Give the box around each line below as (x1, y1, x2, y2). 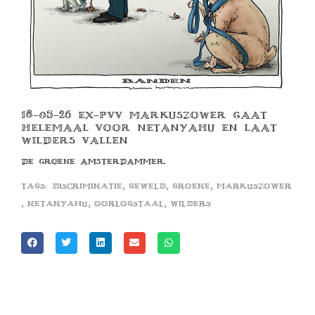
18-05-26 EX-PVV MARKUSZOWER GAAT (21, 108, 267, 122)
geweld (129, 180, 166, 191)
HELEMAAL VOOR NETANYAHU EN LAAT (21, 120, 277, 134)
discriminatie (52, 180, 122, 191)
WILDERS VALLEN (21, 133, 128, 147)
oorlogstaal (94, 198, 164, 209)
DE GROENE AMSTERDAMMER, (21, 155, 166, 167)
